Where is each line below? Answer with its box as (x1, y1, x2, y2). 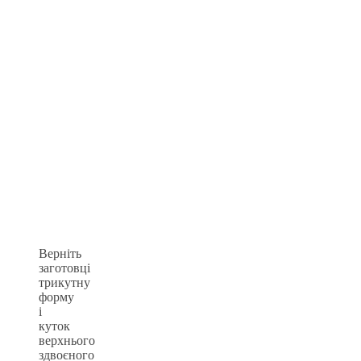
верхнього (39, 333, 95, 347)
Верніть (39, 246, 81, 260)
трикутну (39, 275, 90, 289)
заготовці (39, 260, 90, 275)
